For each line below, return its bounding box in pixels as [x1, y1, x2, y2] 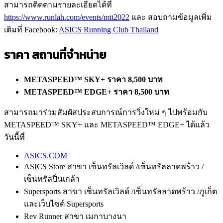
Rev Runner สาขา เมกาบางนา [24, 212, 126, 221]
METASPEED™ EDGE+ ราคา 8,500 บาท [24, 87, 171, 96]
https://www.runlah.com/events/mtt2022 [4, 12, 129, 21]
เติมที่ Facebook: [4, 25, 59, 34]
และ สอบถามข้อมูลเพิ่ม [129, 12, 212, 21]
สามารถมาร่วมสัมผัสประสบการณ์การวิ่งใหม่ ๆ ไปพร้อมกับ [4, 108, 208, 116]
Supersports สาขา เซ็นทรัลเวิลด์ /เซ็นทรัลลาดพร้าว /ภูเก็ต [24, 187, 217, 196]
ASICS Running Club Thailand [59, 25, 158, 34]
